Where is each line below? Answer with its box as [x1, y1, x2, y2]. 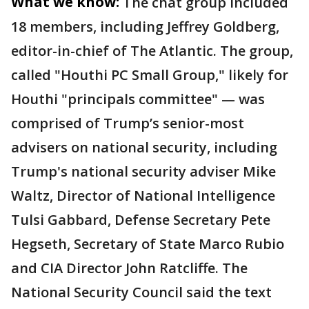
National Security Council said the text [11, 283, 272, 301]
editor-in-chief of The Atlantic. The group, [11, 41, 293, 60]
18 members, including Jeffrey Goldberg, [11, 17, 279, 36]
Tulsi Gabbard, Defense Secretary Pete [11, 210, 270, 229]
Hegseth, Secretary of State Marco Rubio [11, 235, 284, 253]
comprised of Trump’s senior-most [11, 114, 244, 132]
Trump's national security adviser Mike [11, 162, 276, 181]
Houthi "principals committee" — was [11, 90, 265, 108]
